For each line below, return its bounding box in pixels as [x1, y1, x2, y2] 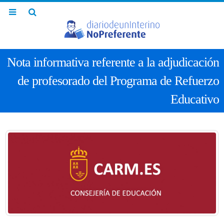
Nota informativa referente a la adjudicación [7, 54, 219, 69]
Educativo [170, 91, 219, 106]
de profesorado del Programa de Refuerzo [17, 73, 219, 88]
